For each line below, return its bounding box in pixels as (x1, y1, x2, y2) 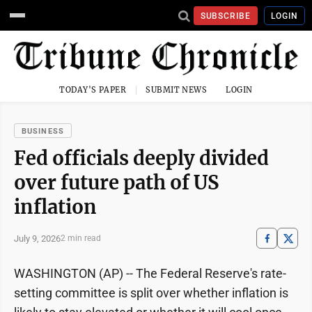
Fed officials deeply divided (14, 146, 269, 171)
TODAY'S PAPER (59, 85, 127, 95)
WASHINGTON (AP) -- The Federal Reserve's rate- (14, 266, 286, 281)
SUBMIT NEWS (146, 85, 208, 95)
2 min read (61, 233, 101, 244)
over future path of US (14, 171, 219, 195)
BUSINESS (22, 127, 64, 136)
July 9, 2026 (14, 233, 61, 244)
